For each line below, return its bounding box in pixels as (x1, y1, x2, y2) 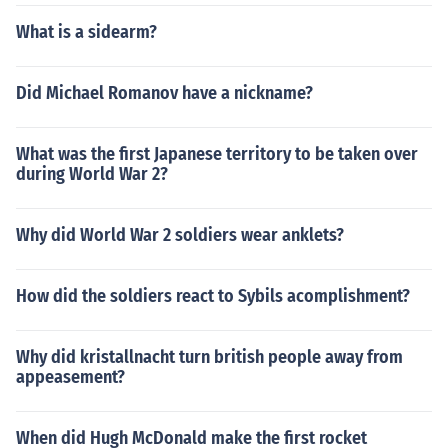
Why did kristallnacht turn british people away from (16, 346, 403, 368)
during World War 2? (16, 163, 168, 185)
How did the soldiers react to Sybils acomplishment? (16, 285, 410, 307)
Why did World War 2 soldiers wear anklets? (16, 224, 344, 246)
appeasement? (16, 366, 125, 388)
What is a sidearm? (16, 21, 157, 43)
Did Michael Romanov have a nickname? (16, 82, 313, 104)
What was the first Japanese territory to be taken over (16, 143, 418, 165)
